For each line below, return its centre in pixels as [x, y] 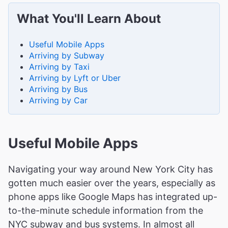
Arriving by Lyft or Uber [75, 78]
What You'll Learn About [89, 18]
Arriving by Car [58, 100]
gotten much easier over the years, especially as [112, 183]
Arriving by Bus [58, 89]
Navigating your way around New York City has [110, 169]
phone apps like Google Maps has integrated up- [113, 196]
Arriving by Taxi [59, 66]
